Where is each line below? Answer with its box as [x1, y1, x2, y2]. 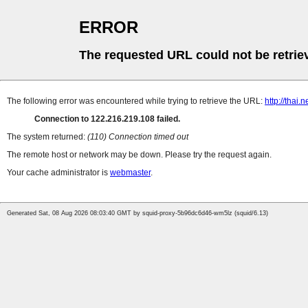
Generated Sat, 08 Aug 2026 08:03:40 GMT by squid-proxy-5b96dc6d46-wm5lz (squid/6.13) [7, 210, 268, 217]
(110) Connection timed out [87, 132, 188, 142]
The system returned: [7, 132, 87, 142]
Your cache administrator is [7, 168, 110, 178]
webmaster [110, 168, 151, 178]
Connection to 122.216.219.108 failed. [34, 114, 180, 124]
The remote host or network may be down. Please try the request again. [7, 150, 272, 160]
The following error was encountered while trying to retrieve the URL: [7, 96, 265, 107]
